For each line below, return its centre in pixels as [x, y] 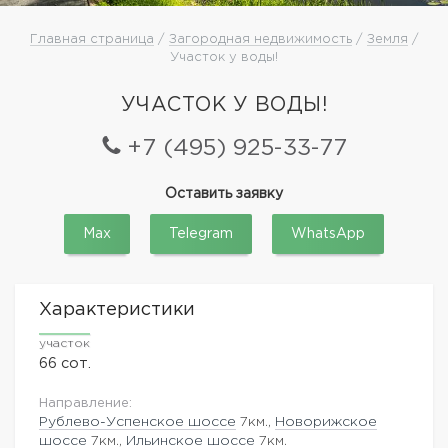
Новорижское [326, 421]
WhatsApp [328, 233]
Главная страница [91, 39]
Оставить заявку [224, 193]
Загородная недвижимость [260, 39]
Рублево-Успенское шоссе [137, 421]
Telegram [201, 233]
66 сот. [65, 363]
